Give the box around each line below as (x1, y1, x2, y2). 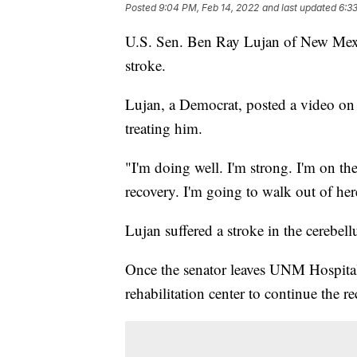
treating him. (125, 118, 202, 139)
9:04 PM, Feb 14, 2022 (159, 2, 259, 14)
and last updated (262, 2, 336, 14)
